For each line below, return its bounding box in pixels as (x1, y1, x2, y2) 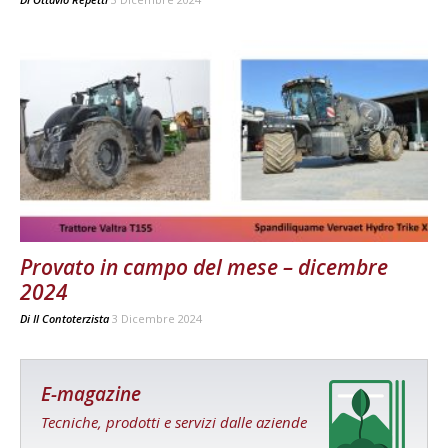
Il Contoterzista (33, 310, 109, 326)
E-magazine (41, 380, 141, 407)
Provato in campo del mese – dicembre (20, 252, 388, 281)
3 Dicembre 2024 (112, 310, 202, 326)
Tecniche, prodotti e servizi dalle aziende (41, 411, 307, 432)
